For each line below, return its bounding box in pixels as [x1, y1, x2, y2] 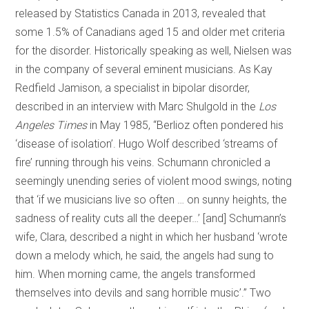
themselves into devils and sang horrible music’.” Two [15, 286, 272, 300]
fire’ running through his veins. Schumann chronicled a [15, 156, 271, 170]
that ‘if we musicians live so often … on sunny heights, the [15, 193, 288, 207]
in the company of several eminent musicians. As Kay [15, 63, 273, 77]
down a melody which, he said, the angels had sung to [15, 249, 275, 263]
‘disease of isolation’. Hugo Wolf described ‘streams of [15, 137, 278, 151]
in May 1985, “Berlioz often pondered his [87, 119, 284, 132]
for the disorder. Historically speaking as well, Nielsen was [15, 44, 292, 58]
